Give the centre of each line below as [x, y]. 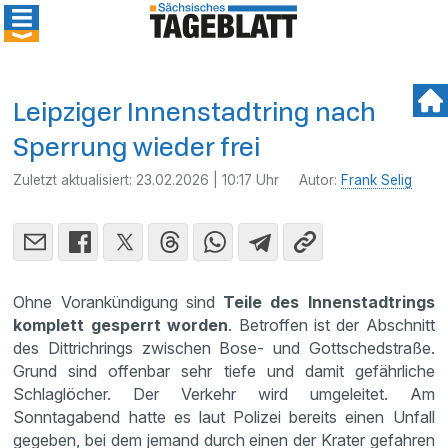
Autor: [320, 180]
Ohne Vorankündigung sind [118, 302]
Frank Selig [377, 180]
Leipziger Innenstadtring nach [195, 111]
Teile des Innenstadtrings [329, 302]
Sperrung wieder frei [137, 146]
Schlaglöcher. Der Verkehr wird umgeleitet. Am [224, 394]
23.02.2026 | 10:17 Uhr [208, 180]
